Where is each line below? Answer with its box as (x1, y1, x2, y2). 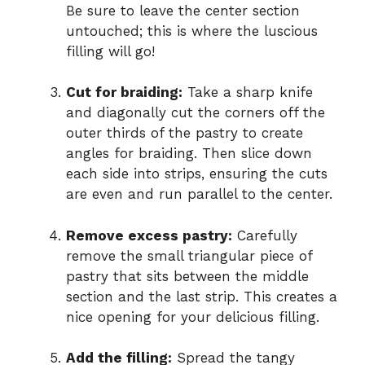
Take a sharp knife (182, 84, 313, 101)
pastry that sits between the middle (66, 267, 309, 284)
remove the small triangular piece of (66, 247, 312, 264)
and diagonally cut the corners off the (66, 104, 325, 121)
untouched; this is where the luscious (66, 22, 318, 39)
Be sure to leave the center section (66, 2, 300, 19)
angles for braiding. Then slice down (66, 145, 312, 162)
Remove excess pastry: (66, 226, 232, 244)
